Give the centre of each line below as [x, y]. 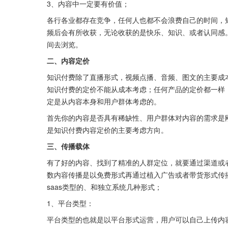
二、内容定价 [68, 61]
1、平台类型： [70, 203]
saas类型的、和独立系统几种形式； [104, 187]
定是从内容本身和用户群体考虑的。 [104, 102]
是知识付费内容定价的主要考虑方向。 [107, 130]
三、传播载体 [68, 146]
